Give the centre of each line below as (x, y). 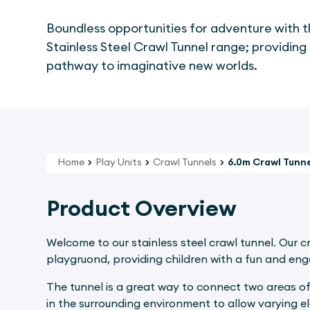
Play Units (119, 163)
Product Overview (142, 209)
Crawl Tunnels (185, 163)
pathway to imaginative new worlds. (152, 66)
